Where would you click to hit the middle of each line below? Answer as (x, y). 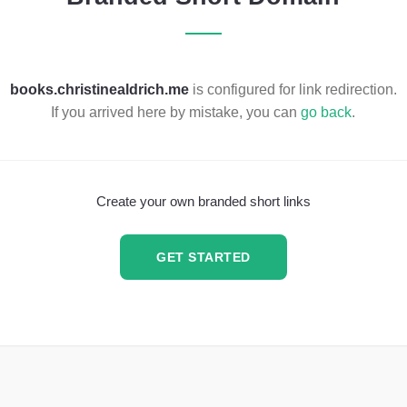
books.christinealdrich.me (99, 89)
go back (327, 111)
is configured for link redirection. (293, 89)
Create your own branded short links (203, 202)
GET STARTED (203, 257)
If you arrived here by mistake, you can (176, 111)
